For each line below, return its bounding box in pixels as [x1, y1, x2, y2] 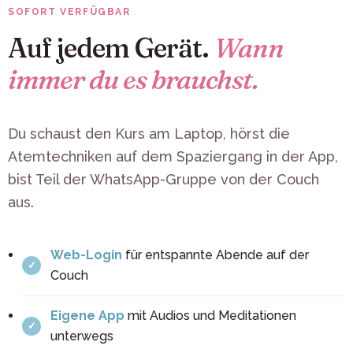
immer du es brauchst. [8, 62, 258, 96]
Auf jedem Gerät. [8, 31, 214, 65]
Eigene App [50, 307, 124, 323]
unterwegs [50, 328, 113, 344]
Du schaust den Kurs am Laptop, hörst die [8, 124, 290, 142]
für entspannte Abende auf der [122, 247, 309, 262]
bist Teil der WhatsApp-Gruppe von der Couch [8, 170, 319, 188]
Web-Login [50, 247, 122, 262]
